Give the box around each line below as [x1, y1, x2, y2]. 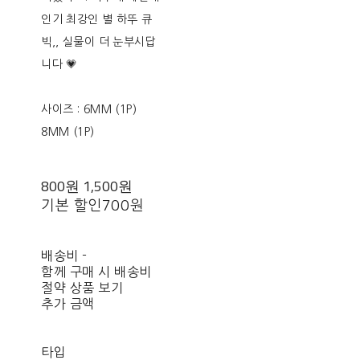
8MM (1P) [41, 126, 95, 138]
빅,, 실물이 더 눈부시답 [41, 36, 157, 48]
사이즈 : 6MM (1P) [41, 104, 137, 116]
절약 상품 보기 [41, 281, 124, 295]
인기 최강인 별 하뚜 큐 [41, 14, 153, 26]
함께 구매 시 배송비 [41, 265, 152, 279]
